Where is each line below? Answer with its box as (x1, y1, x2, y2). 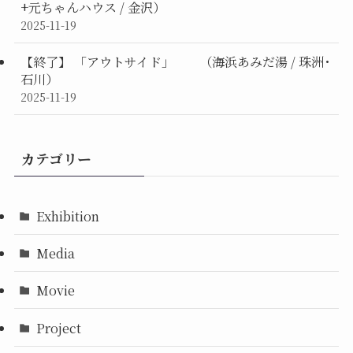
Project (36, 318, 82, 337)
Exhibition (36, 206, 100, 225)
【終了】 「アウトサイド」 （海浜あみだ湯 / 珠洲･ (20, 51, 330, 71)
